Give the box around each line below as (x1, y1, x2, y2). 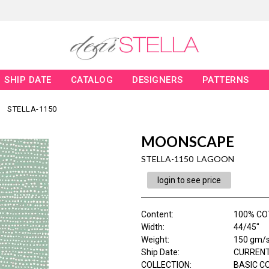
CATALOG (70, 74, 113, 86)
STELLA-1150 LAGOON (141, 154, 234, 165)
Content (141, 210, 172, 220)
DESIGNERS (132, 74, 183, 86)
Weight (141, 235, 168, 245)
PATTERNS (202, 74, 249, 86)
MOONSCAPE (141, 133, 234, 151)
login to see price (157, 175, 221, 186)
